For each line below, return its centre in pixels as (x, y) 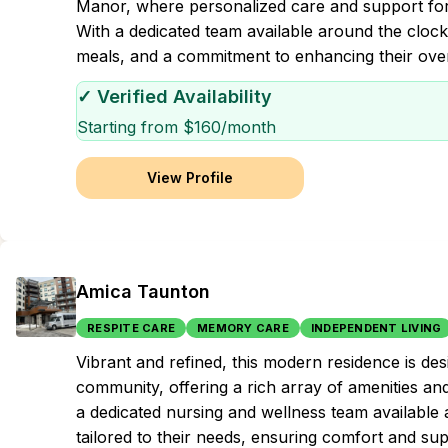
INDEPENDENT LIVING (376, 328)
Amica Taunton (143, 291)
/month (248, 127)
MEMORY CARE (243, 328)
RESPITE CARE (131, 328)
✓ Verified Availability (174, 96)
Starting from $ (135, 127)
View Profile (190, 177)
